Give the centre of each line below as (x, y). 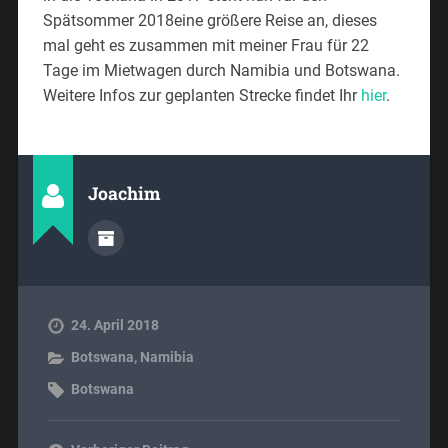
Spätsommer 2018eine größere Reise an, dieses (209, 20)
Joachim (123, 193)
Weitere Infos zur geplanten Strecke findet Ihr (201, 95)
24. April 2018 (114, 324)
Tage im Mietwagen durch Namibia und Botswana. (221, 70)
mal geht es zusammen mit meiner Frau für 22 (205, 45)
